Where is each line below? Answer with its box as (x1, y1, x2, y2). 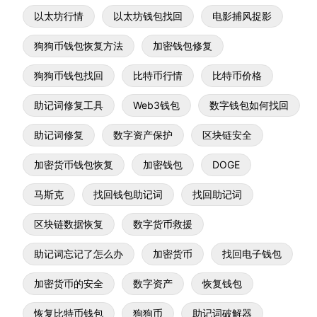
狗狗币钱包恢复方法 (34, 40, 123, 52)
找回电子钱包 (222, 248, 282, 260)
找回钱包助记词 (93, 188, 163, 200)
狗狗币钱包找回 (34, 69, 103, 81)
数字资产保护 (113, 129, 173, 141)
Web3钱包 (133, 99, 180, 111)
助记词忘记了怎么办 (34, 248, 123, 260)
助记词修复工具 (34, 99, 103, 111)
